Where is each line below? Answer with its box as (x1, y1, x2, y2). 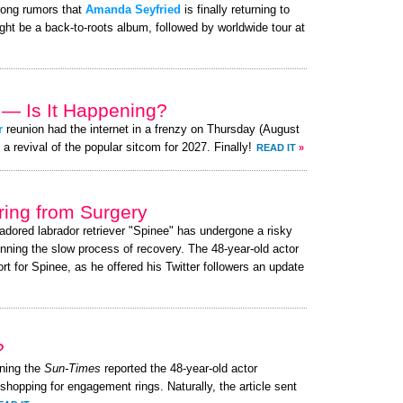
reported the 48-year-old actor (101, 363, 257, 375)
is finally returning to (181, 4, 290, 16)
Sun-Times (44, 363, 101, 375)
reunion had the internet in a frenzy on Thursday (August (3, 123, 300, 136)
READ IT (256, 142, 296, 153)
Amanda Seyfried (85, 4, 181, 16)
